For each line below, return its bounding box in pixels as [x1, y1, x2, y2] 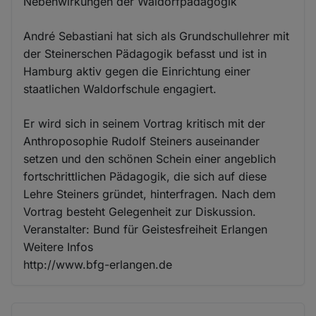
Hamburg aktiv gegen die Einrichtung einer [23, 63, 251, 78]
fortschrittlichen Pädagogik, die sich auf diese [23, 169, 267, 183]
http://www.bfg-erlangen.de [23, 257, 173, 272]
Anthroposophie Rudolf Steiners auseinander [23, 133, 260, 148]
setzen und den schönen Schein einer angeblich [23, 151, 276, 166]
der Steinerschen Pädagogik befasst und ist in [23, 46, 267, 61]
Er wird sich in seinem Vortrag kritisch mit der [23, 116, 266, 130]
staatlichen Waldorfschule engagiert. [23, 81, 217, 96]
